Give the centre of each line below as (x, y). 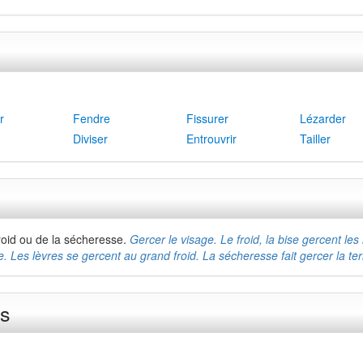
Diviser (90, 139)
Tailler (315, 139)
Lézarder (323, 118)
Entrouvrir (211, 139)
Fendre (92, 118)
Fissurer (207, 118)
